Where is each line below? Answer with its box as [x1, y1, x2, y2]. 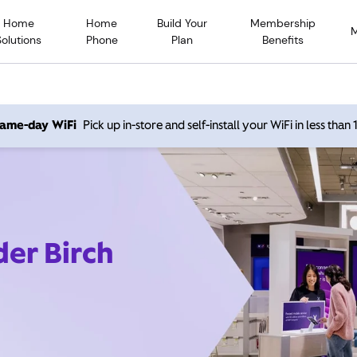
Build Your [157, 15, 208, 30]
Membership [250, 15, 316, 30]
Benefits [262, 32, 304, 47]
